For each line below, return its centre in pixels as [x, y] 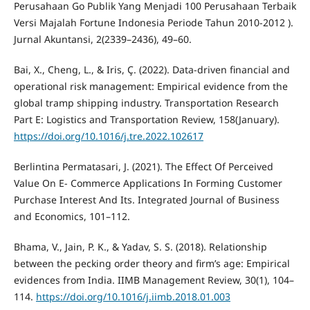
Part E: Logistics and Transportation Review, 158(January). [146, 119]
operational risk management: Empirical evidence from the [151, 86]
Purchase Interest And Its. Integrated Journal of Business [146, 199]
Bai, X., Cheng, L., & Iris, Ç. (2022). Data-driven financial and [152, 69]
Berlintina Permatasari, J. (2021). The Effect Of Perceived [143, 166]
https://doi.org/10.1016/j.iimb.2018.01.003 [133, 296]
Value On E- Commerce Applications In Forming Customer [148, 183]
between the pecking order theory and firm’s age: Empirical [152, 263]
